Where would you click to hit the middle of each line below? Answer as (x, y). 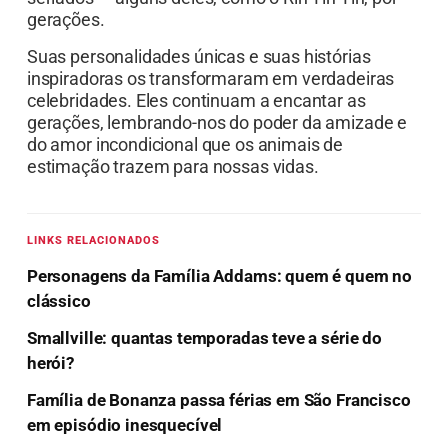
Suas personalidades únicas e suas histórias (198, 56)
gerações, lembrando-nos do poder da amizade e (217, 122)
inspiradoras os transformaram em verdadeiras (210, 78)
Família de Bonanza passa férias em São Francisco (218, 399)
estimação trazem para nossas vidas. (172, 166)
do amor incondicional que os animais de (185, 144)
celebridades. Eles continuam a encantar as (196, 100)
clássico (58, 300)
